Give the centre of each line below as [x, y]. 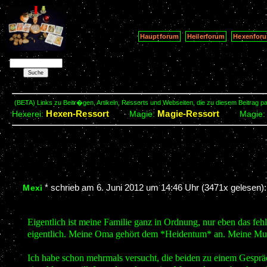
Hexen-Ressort [78, 114]
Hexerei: [29, 114]
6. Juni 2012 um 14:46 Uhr [148, 187]
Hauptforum [160, 36]
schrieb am [74, 187]
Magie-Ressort [189, 114]
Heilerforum [206, 36]
